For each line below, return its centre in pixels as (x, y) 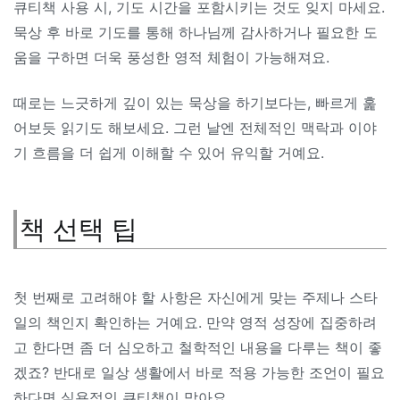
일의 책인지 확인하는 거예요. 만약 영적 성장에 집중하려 (195, 322)
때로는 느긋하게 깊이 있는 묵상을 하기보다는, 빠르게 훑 (195, 102)
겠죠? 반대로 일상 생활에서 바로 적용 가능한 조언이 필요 (199, 372)
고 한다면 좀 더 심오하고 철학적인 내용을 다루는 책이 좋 (198, 347)
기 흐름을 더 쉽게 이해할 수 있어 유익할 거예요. (169, 152)
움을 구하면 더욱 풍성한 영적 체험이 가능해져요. (171, 58)
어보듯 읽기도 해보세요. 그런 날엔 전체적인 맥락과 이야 (195, 127)
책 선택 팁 (79, 229)
